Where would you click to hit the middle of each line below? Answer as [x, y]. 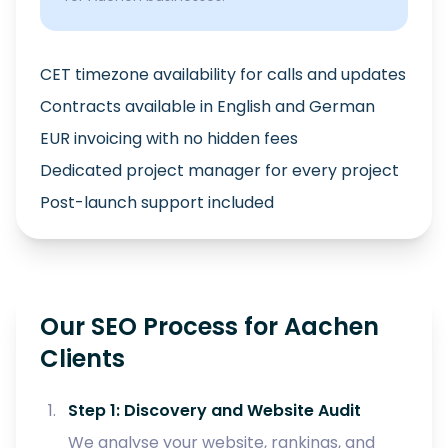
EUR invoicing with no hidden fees [169, 138]
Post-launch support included [157, 202]
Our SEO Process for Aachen [209, 326]
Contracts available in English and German [207, 106]
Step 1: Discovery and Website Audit [214, 410]
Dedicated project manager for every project [219, 170]
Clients [82, 358]
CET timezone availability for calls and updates [223, 74]
